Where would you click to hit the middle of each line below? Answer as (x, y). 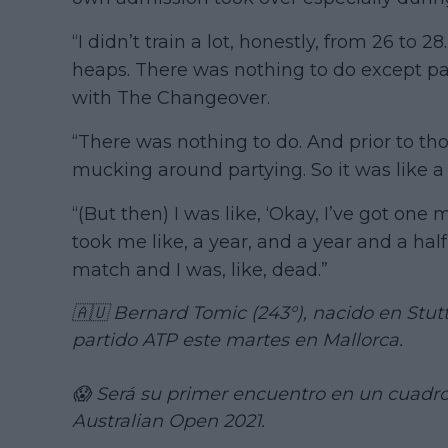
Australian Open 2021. (168, 420)
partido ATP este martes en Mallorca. (237, 339)
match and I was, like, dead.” (200, 269)
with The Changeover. (171, 97)
